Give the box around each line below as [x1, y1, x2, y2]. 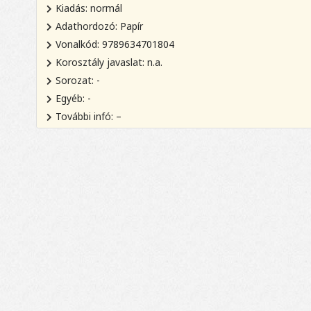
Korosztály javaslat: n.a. [56, 56, 162, 69]
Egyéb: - [56, 92, 91, 106]
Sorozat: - [56, 74, 100, 87]
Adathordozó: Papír [56, 19, 143, 33]
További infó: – [56, 110, 121, 124]
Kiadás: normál [56, 1, 122, 15]
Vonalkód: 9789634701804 [56, 37, 174, 51]
